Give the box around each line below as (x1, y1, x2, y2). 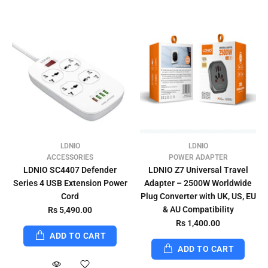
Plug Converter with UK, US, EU (140, 191, 256, 201)
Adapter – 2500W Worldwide (144, 178, 252, 188)
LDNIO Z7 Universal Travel (148, 165, 248, 175)
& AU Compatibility (162, 205, 234, 214)
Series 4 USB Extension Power (13, 178, 127, 188)
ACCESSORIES (47, 153, 93, 162)
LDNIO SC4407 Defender (23, 165, 117, 175)
